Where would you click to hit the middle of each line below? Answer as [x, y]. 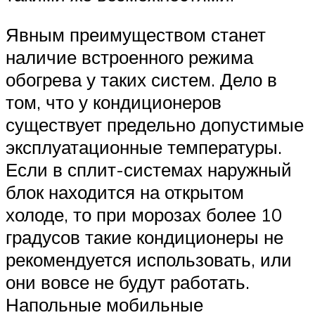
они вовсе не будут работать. [128, 282]
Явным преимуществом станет [136, 35]
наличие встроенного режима [129, 57]
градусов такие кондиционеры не [144, 237]
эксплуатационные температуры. [144, 147]
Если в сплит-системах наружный [149, 170]
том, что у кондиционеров [114, 102]
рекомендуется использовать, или [149, 260]
